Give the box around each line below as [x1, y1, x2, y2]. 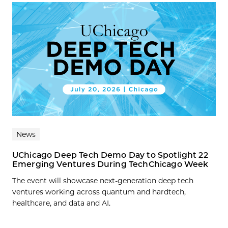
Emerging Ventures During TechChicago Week [12, 159, 209, 169]
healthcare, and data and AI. [12, 198, 110, 208]
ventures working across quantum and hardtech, [12, 187, 186, 197]
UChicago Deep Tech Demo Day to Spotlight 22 [12, 150, 208, 160]
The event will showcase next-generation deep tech [12, 176, 193, 186]
